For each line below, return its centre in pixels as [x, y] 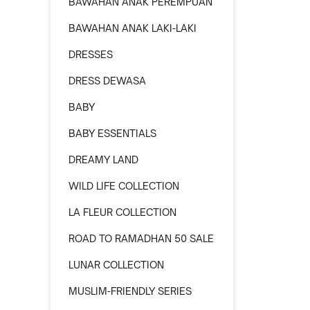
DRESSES [91, 54]
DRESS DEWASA [107, 81]
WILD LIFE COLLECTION [124, 186]
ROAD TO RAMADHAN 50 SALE [141, 238]
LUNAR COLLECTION [116, 265]
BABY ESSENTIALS [112, 133]
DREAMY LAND [103, 159]
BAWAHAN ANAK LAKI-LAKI [133, 28]
